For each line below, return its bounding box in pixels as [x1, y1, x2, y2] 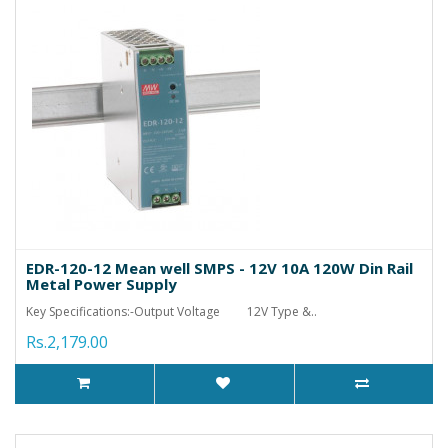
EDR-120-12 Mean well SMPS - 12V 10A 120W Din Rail [26, 257, 413, 278]
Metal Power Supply [26, 273, 177, 294]
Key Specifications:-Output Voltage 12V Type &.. [26, 302, 317, 320]
